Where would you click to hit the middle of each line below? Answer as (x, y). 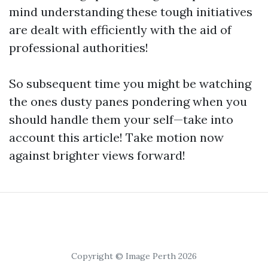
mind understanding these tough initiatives (131, 12)
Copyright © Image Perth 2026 (134, 256)
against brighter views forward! (97, 155)
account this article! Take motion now (116, 137)
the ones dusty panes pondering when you (128, 101)
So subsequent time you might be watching (130, 83)
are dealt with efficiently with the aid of (120, 30)
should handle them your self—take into (121, 119)
